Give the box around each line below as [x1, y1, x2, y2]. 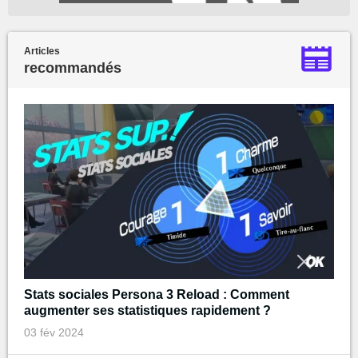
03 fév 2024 [24, 325, 84, 339]
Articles [24, 46, 60, 58]
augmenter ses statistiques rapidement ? [24, 303, 271, 317]
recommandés [24, 60, 121, 77]
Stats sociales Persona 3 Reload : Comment [24, 287, 289, 301]
